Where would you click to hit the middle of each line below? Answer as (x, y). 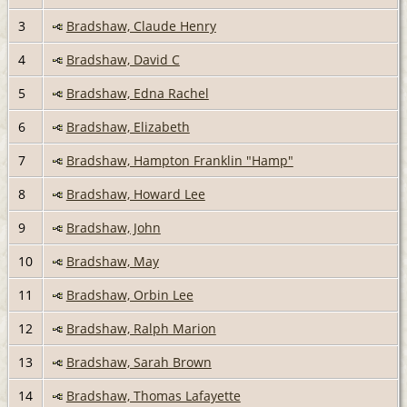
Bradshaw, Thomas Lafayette (153, 395)
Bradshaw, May (112, 261)
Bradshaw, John (113, 227)
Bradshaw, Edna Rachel (137, 93)
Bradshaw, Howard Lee (135, 194)
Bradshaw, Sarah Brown (139, 362)
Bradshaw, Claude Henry (141, 25)
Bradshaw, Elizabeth (128, 126)
